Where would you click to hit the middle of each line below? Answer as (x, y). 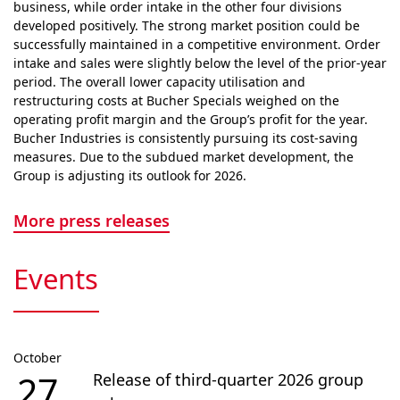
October (37, 358)
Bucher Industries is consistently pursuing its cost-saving (186, 138)
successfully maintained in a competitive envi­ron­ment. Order (197, 44)
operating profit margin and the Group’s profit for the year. (191, 119)
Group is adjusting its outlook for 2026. (130, 175)
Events (56, 279)
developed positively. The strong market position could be (187, 25)
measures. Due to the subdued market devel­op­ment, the (183, 157)
